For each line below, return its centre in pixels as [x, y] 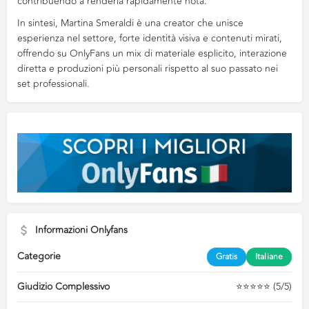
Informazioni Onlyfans [81, 230]
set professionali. [53, 84]
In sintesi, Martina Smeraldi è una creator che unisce [130, 23]
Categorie [39, 256]
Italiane [269, 256]
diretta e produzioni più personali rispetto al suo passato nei [148, 69]
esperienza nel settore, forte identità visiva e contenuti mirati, [150, 38]
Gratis [227, 256]
